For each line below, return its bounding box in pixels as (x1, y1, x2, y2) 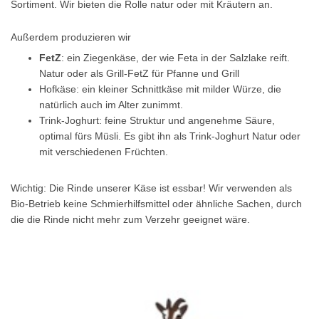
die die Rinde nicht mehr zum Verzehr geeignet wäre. (11, 214, 250, 225)
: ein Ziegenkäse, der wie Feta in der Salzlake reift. (61, 52, 290, 63)
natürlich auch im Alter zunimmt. (39, 99, 183, 110)
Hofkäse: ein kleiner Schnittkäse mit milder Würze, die (39, 83, 281, 95)
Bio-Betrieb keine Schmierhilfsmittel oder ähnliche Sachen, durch (11, 198, 302, 209)
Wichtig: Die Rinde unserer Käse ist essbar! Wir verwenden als (11, 182, 292, 194)
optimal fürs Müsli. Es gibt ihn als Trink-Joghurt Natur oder (39, 130, 300, 142)
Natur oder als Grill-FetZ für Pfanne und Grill (39, 68, 239, 79)
